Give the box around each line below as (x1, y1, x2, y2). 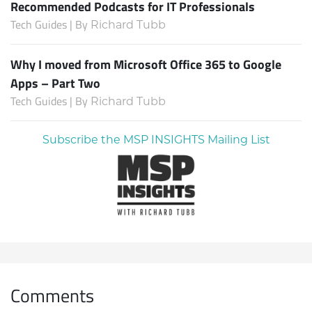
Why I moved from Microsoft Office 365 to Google (10, 55, 281, 74)
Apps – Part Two (10, 74, 100, 93)
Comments (10, 282, 94, 307)
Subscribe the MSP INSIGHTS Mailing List (42, 133, 270, 147)
